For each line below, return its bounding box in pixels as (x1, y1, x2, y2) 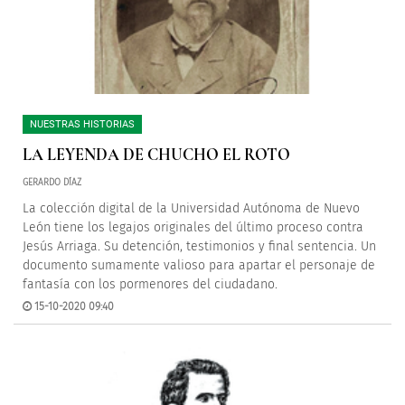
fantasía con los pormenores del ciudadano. (23, 277, 278, 292)
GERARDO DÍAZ (23, 177, 81, 188)
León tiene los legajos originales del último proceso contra (23, 220, 363, 235)
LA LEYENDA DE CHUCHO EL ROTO (23, 145, 290, 165)
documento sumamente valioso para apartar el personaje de (23, 258, 375, 273)
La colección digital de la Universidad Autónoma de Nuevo (23, 201, 360, 216)
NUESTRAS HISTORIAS (30, 118, 135, 130)
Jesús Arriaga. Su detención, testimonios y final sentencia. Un (23, 239, 376, 254)
